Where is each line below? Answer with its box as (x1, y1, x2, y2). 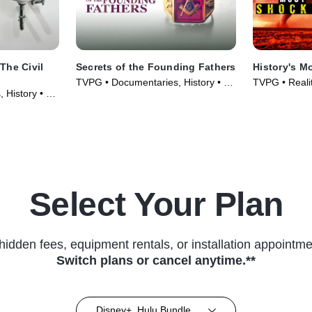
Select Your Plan (29, 185, 283, 223)
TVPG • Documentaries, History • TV (75, 76, 236, 88)
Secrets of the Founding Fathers (75, 61, 236, 72)
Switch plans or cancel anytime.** (56, 253, 256, 267)
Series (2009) (75, 90, 136, 102)
